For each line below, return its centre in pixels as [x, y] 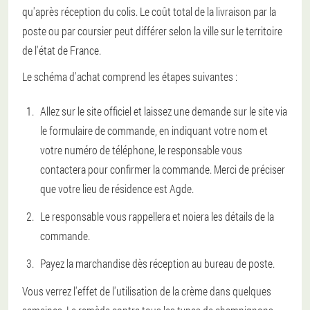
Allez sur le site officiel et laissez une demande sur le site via [164, 111]
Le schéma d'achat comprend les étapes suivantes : [130, 76]
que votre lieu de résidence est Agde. [117, 189]
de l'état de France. [62, 50]
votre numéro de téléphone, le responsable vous [141, 150]
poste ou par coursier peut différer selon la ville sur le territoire [152, 31]
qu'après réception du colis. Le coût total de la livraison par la [149, 11]
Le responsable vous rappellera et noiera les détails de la [157, 216]
